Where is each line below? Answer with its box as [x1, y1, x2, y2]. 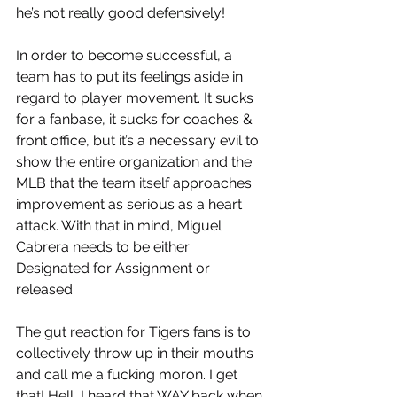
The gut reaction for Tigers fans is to [16, 323, 254, 341]
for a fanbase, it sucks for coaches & [16, 111, 256, 128]
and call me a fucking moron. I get [16, 366, 241, 384]
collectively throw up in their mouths [16, 345, 257, 362]
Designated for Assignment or [16, 260, 214, 277]
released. [16, 281, 79, 299]
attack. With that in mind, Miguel [16, 217, 225, 235]
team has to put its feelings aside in [16, 68, 246, 86]
